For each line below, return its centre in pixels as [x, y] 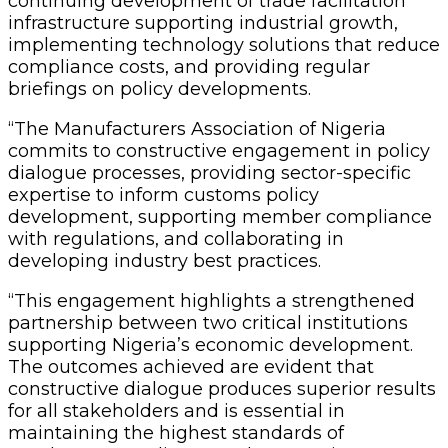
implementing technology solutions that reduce [224, 44]
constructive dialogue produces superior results [222, 388]
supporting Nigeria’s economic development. [210, 344]
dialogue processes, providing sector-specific [209, 172]
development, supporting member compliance [220, 216]
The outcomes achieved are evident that [191, 366]
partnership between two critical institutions [208, 322]
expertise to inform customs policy [163, 194]
